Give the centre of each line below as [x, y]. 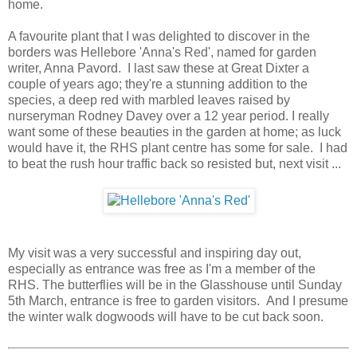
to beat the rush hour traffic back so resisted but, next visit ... [175, 164]
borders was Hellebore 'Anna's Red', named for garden [162, 53]
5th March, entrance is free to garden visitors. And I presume [178, 301]
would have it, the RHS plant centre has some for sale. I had [178, 148]
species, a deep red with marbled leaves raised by [149, 100]
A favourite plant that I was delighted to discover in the [159, 37]
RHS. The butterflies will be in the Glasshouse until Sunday [175, 285]
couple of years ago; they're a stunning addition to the [158, 84]
